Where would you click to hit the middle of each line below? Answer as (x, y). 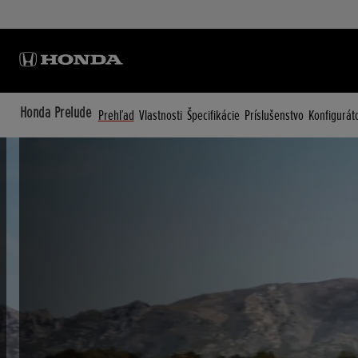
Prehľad (116, 115)
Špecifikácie (213, 115)
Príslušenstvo (274, 115)
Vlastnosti (160, 115)
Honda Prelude (56, 113)
